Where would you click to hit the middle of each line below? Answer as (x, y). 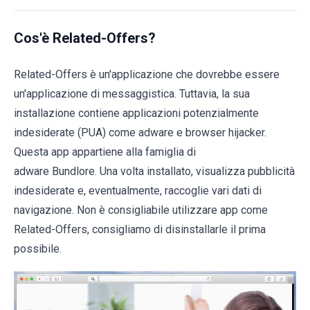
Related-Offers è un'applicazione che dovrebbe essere (147, 74)
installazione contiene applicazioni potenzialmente (136, 113)
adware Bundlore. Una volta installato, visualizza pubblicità (154, 171)
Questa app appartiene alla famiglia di (105, 152)
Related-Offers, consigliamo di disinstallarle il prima (140, 229)
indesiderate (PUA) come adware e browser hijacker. (140, 133)
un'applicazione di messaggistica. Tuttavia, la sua (132, 94)
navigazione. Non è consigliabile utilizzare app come (141, 210)
